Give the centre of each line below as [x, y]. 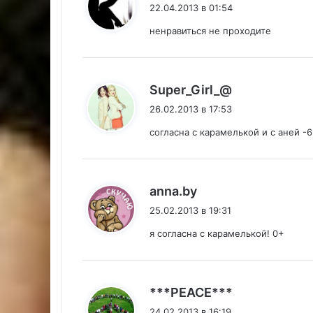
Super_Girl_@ [191, 89]
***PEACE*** [191, 292]
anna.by [173, 191]
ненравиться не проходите [210, 30]
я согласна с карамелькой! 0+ [217, 233]
